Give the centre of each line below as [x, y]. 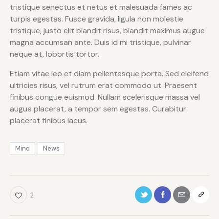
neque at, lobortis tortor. [55, 54]
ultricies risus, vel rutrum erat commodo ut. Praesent [103, 86]
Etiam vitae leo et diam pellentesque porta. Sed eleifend [109, 74]
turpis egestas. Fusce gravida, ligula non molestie [97, 19]
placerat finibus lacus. [49, 121]
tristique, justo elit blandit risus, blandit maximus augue [107, 31]
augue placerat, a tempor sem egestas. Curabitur [98, 109]
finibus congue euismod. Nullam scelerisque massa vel [105, 97]
